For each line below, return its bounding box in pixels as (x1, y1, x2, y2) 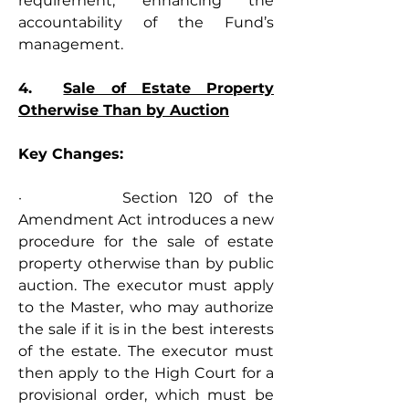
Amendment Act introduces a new (18, 211, 274, 228)
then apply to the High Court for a (18, 364, 274, 382)
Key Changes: (18, 145, 123, 163)
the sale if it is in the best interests (18, 320, 274, 338)
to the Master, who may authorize (18, 299, 274, 316)
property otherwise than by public (18, 255, 274, 272)
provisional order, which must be (18, 386, 274, 404)
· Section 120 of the (18, 189, 274, 206)
